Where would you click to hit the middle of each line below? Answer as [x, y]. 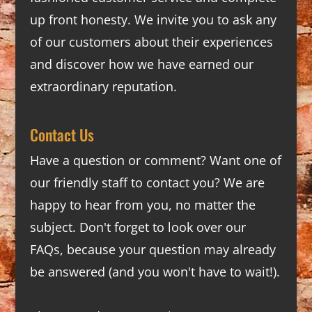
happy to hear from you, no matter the [142, 204]
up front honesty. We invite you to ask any [153, 20]
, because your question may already [167, 249]
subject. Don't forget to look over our [138, 227]
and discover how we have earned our [141, 64]
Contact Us [62, 134]
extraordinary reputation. [103, 87]
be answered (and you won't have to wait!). [155, 271]
